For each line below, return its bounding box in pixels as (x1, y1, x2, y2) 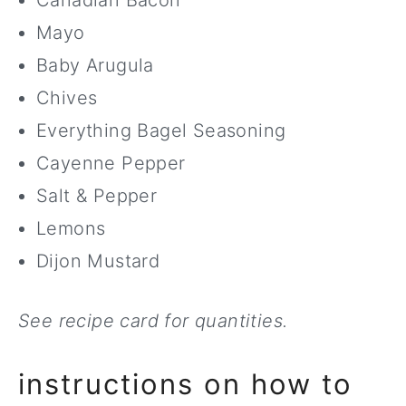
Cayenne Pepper (36, 152, 186, 174)
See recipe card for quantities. (18, 310, 288, 332)
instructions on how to (18, 367, 353, 401)
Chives (36, 87, 98, 109)
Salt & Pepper (36, 185, 158, 207)
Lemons (36, 217, 106, 239)
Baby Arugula (36, 54, 154, 76)
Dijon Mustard (36, 250, 160, 272)
